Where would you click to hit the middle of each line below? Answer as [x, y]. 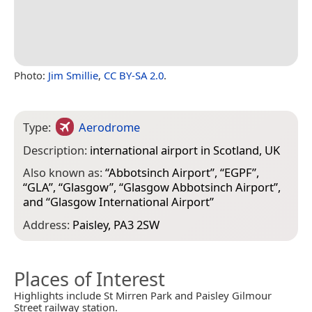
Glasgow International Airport [130, 202]
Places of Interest [89, 279]
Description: [56, 150]
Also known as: [64, 173]
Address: [48, 224]
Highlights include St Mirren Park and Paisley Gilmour [143, 295]
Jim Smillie [73, 75]
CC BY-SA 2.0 [134, 75]
